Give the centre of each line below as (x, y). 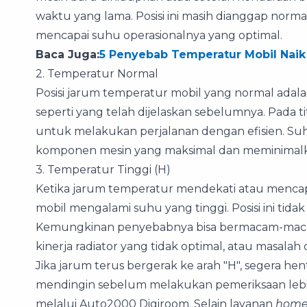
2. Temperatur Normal (97, 73)
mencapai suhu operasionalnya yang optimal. (159, 35)
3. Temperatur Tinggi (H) (103, 169)
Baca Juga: (67, 54)
